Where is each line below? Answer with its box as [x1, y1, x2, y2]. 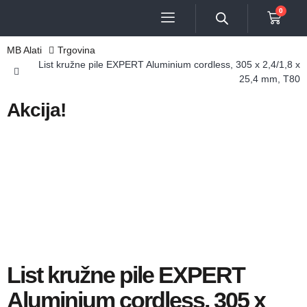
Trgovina [57, 45, 95, 56]
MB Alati [7, 45, 42, 56]
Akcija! [7, 99, 66, 121]
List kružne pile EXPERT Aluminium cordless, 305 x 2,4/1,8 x [38, 59, 300, 70]
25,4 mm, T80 [239, 73, 300, 84]
